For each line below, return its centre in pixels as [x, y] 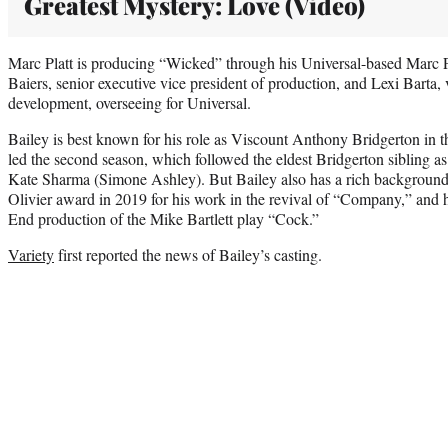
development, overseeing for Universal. [129, 102]
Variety [31, 254]
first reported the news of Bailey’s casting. [188, 254]
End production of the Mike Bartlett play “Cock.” [163, 218]
